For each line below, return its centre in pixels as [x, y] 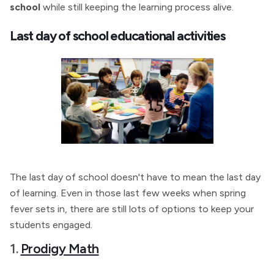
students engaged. [51, 225]
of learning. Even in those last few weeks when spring [128, 193]
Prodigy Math [60, 248]
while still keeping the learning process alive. [138, 7]
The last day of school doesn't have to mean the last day [135, 177]
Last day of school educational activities [118, 35]
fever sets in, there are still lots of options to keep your [132, 209]
